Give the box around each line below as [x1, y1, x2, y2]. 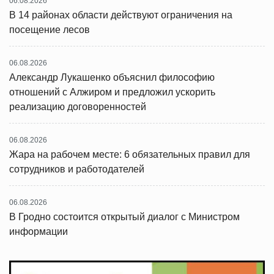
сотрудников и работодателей [9, 164, 144, 174]
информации [9, 226, 68, 237]
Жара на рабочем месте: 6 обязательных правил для [9, 149, 250, 160]
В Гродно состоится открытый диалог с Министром [9, 212, 240, 222]
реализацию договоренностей [9, 102, 146, 112]
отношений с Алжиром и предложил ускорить [9, 87, 215, 97]
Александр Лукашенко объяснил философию [9, 72, 215, 83]
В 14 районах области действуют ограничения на [9, 10, 232, 20]
